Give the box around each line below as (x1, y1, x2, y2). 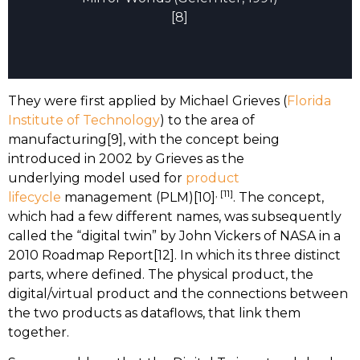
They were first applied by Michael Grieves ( (8, 92, 287, 108)
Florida (287, 92, 331, 108)
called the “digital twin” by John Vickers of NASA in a (8, 227, 341, 243)
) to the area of (160, 112, 255, 128)
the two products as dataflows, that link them (8, 305, 301, 321)
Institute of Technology (8, 112, 160, 128)
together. (8, 324, 69, 340)
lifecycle (8, 189, 61, 205)
